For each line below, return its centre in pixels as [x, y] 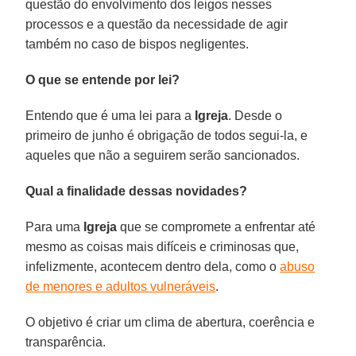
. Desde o [255, 115]
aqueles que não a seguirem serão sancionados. [163, 155]
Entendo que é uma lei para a [110, 115]
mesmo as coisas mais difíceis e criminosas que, [163, 246]
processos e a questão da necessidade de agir [157, 24]
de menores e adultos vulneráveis [121, 286]
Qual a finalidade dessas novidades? [137, 191]
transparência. [66, 342]
